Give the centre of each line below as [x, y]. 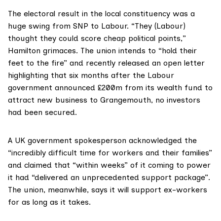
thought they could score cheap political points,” [97, 38]
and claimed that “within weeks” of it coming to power [109, 165]
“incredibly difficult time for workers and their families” [110, 153]
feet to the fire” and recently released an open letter [106, 63]
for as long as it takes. [49, 202]
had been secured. [42, 112]
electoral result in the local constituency [98, 14]
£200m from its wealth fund [150, 88]
